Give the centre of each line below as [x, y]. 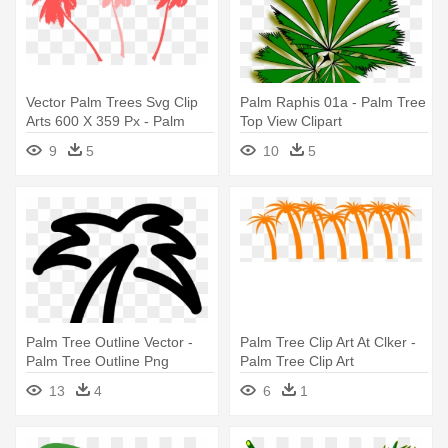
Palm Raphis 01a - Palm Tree [333, 101]
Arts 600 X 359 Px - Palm [105, 120]
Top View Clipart [291, 120]
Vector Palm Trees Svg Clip [112, 101]
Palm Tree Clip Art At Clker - [328, 341]
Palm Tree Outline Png [97, 360]
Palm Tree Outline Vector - [109, 341]
